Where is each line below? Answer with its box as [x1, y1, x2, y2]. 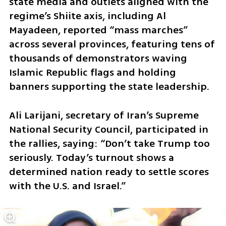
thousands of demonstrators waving [9, 51, 187, 66]
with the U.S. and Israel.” [9, 178, 126, 193]
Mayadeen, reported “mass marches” [9, 23, 188, 38]
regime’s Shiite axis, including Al [9, 9, 166, 24]
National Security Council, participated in [9, 122, 208, 137]
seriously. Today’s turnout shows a [9, 150, 174, 165]
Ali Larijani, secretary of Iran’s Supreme [9, 107, 199, 123]
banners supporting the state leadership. [9, 79, 209, 94]
